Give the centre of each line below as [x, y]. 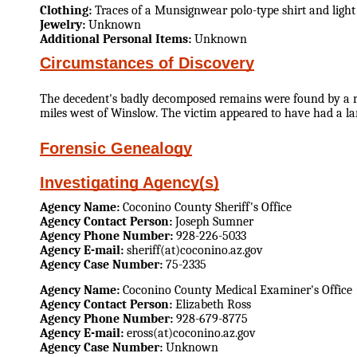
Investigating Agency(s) [129, 182]
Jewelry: [64, 24]
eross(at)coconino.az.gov [190, 333]
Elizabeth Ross [212, 305]
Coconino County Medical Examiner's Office [236, 290]
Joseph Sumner [213, 221]
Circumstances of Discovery [147, 63]
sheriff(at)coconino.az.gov [193, 250]
